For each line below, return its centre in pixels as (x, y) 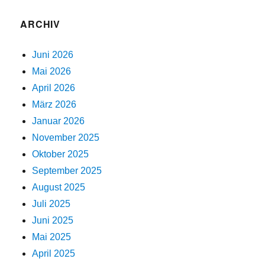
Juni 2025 (53, 220)
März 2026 (54, 104)
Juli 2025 (51, 204)
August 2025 (59, 187)
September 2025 (67, 171)
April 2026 (54, 88)
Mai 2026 (52, 71)
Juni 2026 (53, 55)
